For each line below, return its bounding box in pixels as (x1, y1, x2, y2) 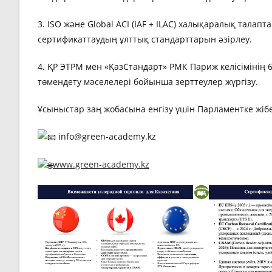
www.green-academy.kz (53, 158, 149, 171)
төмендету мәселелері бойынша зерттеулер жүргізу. (38, 75, 258, 87)
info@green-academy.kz (56, 130, 156, 142)
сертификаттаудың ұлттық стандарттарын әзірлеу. (38, 33, 252, 45)
